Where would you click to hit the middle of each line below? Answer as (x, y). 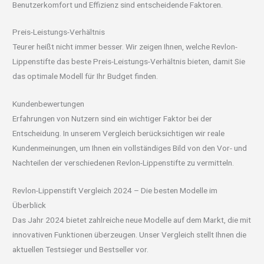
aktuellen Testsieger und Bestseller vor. (81, 250)
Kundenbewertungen (49, 104)
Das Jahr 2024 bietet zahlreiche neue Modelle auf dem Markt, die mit (132, 220)
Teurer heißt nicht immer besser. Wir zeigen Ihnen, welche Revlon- (125, 47)
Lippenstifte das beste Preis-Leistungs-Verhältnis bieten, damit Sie (129, 62)
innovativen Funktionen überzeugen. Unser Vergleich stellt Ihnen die (130, 235)
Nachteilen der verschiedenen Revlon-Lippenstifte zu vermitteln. (123, 163)
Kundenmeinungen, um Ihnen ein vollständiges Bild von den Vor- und (130, 148)
